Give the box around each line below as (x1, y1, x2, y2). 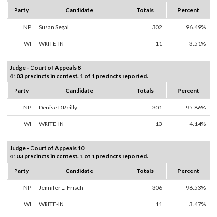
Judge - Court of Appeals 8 (10, 64, 81, 72)
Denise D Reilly (39, 104, 77, 111)
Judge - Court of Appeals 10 (10, 144, 84, 152)
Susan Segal (39, 23, 69, 31)
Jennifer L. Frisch (39, 184, 83, 192)
